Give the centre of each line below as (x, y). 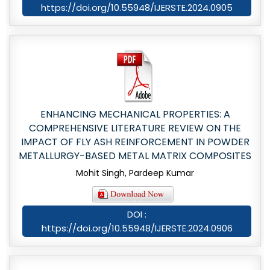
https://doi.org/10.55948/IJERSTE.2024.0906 (137, 228)
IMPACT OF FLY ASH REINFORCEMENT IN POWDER (135, 142)
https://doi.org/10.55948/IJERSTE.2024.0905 (137, 8)
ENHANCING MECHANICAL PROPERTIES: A (135, 115)
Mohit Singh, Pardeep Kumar (135, 173)
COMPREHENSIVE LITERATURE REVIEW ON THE (135, 128)
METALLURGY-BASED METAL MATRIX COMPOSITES (135, 156)
